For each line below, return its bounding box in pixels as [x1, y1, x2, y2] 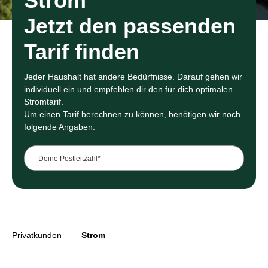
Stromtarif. [24, 97, 63, 107]
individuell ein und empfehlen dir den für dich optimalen [24, 84, 233, 95]
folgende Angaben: [24, 122, 95, 132]
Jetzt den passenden [24, 14, 236, 39]
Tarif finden [24, 39, 139, 65]
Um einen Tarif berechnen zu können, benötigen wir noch [24, 109, 240, 120]
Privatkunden [12, 230, 62, 240]
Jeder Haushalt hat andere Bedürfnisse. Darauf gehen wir [24, 72, 242, 82]
